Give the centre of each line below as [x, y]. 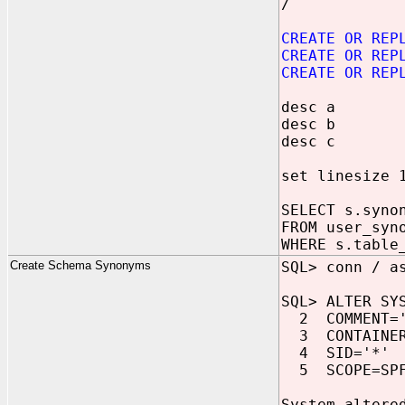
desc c [308, 141]
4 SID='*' [335, 353]
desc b [308, 124]
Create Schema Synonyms [80, 265]
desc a [308, 107]
